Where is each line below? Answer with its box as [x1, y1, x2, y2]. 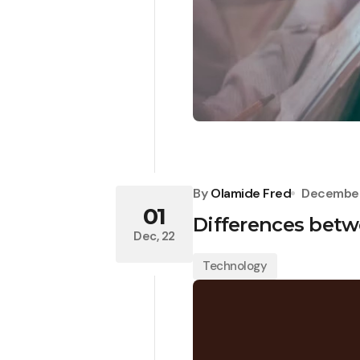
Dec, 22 [133, 228, 175, 245]
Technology [202, 257, 268, 274]
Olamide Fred [211, 184, 292, 202]
